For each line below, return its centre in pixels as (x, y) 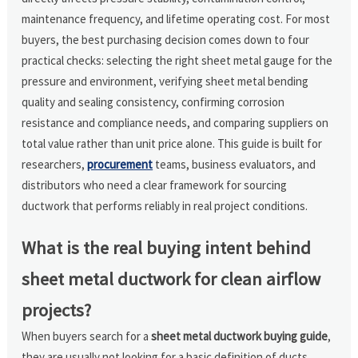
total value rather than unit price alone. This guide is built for (172, 143)
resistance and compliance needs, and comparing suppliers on (175, 122)
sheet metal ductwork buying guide (240, 336)
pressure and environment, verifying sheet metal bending (165, 81)
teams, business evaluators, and (235, 164)
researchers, (55, 164)
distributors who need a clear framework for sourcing (155, 185)
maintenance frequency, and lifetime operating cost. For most (176, 18)
